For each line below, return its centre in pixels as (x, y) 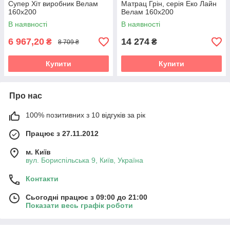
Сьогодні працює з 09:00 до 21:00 (87, 197)
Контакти (42, 179)
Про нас (26, 96)
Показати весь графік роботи (79, 205)
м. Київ (38, 152)
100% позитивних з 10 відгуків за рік (85, 115)
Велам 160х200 (147, 12)
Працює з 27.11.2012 (62, 133)
